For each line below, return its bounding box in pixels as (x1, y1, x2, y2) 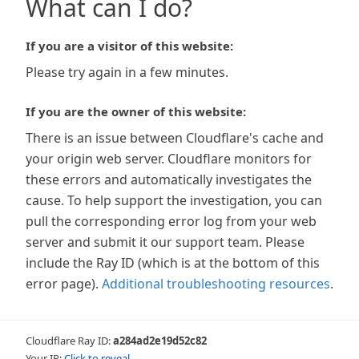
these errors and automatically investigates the (26, 171, 312, 188)
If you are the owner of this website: (26, 103, 246, 119)
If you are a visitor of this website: (26, 38, 233, 54)
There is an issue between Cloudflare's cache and (26, 129, 324, 147)
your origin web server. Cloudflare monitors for (26, 150, 312, 167)
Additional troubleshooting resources (102, 275, 330, 292)
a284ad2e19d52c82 (113, 333, 207, 348)
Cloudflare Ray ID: (26, 333, 113, 348)
